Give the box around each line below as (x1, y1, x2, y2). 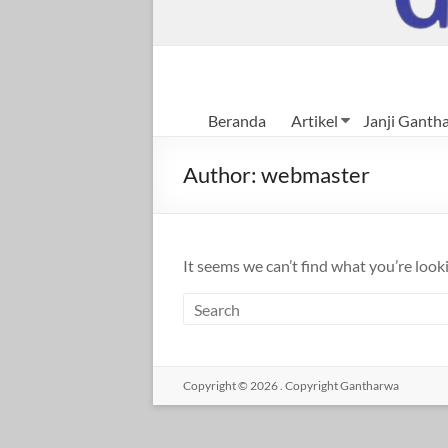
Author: (183, 161, 261, 189)
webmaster (261, 161, 370, 189)
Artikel (291, 111, 338, 131)
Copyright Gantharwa (283, 377, 399, 393)
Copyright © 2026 (183, 377, 280, 393)
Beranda (208, 111, 266, 131)
